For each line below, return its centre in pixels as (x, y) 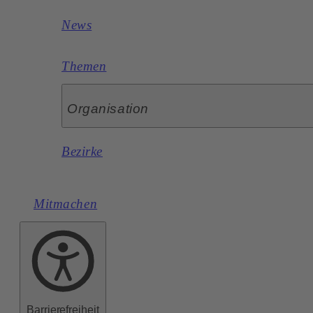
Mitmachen (66, 203)
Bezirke (82, 151)
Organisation (108, 108)
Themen (84, 66)
